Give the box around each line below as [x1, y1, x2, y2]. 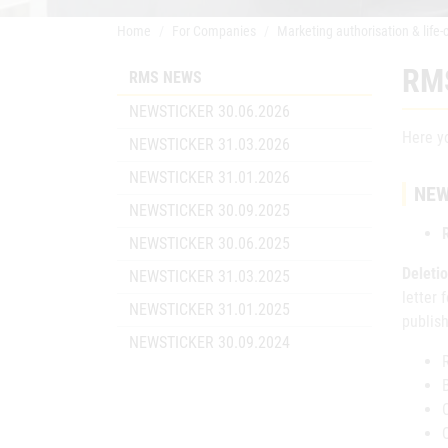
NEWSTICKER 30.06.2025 [129, 234, 290, 253]
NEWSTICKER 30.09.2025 [129, 201, 290, 220]
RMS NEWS [129, 68, 202, 87]
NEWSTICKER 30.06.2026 [129, 102, 290, 121]
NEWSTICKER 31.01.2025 [129, 300, 290, 319]
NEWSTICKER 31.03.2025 [129, 267, 290, 286]
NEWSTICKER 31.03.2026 [129, 135, 290, 154]
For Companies [172, 23, 256, 39]
